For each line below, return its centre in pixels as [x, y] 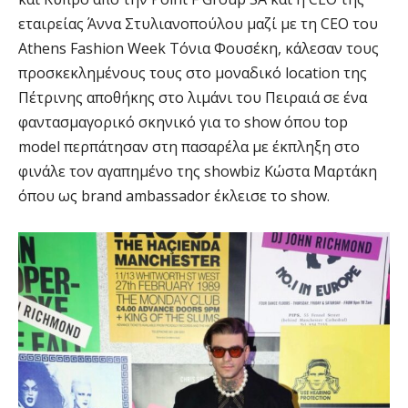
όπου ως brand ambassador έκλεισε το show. [174, 196]
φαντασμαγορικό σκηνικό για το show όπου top [183, 122]
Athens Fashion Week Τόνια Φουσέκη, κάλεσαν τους [199, 49]
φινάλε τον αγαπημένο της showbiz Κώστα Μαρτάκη [198, 172]
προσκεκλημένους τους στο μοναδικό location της [193, 73]
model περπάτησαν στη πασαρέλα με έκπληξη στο [189, 147]
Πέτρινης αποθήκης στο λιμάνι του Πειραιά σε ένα [193, 98]
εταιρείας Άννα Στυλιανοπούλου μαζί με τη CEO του [198, 24]
